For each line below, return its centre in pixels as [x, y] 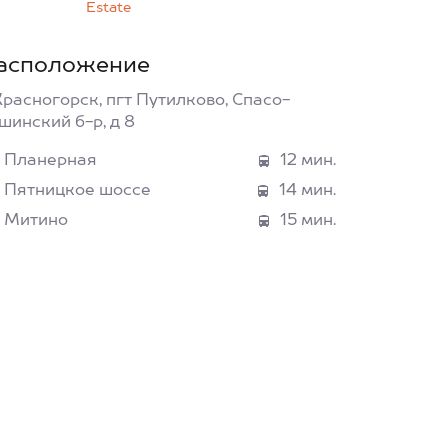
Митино [36, 221]
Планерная [50, 161]
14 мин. [307, 191]
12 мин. [308, 161]
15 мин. [308, 221]
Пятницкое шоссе [77, 191]
